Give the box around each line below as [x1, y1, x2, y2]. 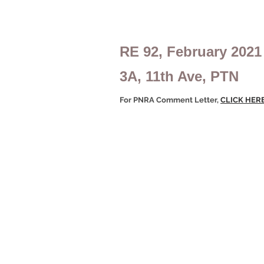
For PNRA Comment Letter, [120, 95, 220, 104]
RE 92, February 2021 [120, 44, 262, 60]
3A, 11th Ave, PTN [120, 68, 239, 84]
